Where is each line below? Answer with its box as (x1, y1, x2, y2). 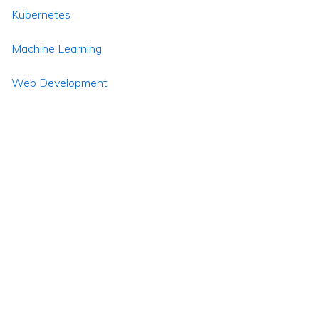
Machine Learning (11, 41, 102, 56)
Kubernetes (11, 7, 70, 21)
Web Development (11, 75, 108, 90)
